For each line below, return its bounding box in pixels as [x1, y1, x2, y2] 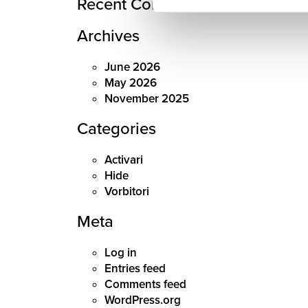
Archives [77, 26, 140, 46]
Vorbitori [104, 184, 149, 199]
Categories [77, 119, 156, 139]
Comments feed [104, 277, 186, 291]
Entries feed [104, 261, 166, 276]
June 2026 [104, 60, 160, 74]
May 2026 [104, 76, 157, 90]
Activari [104, 153, 143, 167]
